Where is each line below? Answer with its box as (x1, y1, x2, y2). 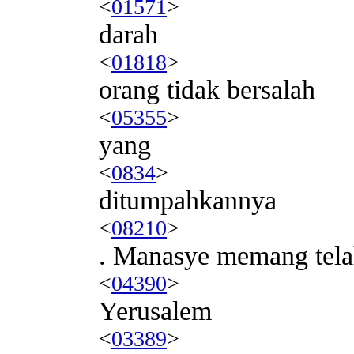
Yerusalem (99, 296, 212, 326)
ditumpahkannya (99, 185, 277, 215)
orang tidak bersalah (99, 74, 315, 104)
